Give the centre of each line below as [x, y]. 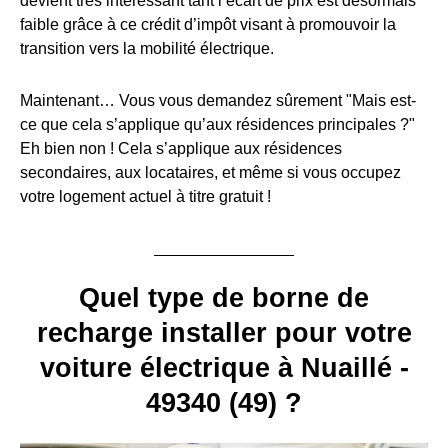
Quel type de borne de [224, 297]
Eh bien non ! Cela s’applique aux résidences [181, 148]
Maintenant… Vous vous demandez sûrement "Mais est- [218, 100]
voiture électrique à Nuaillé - [224, 367]
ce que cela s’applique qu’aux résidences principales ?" [217, 124]
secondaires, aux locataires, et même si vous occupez [210, 172]
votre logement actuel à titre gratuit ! [145, 196]
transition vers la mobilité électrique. [147, 48]
